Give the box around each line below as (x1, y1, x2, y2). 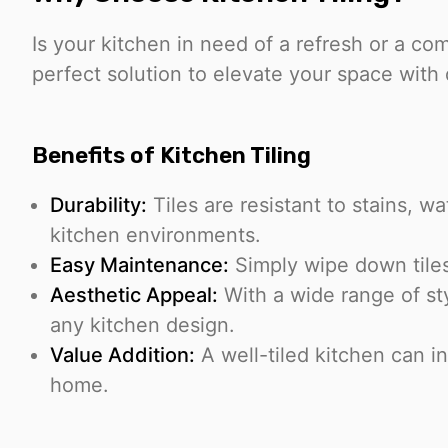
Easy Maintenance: (50, 253, 229, 278)
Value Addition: (50, 343, 195, 368)
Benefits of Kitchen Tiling (32, 142, 311, 170)
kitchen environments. (50, 223, 261, 248)
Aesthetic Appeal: (50, 283, 218, 308)
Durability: (50, 193, 147, 218)
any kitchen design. (50, 313, 235, 338)
